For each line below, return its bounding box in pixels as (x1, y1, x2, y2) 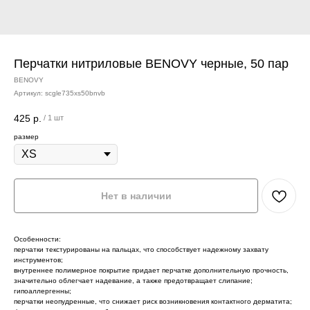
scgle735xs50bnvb (45, 89, 105, 97)
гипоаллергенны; (14, 286, 71, 295)
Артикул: (14, 89, 45, 97)
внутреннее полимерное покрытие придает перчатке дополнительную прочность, (14, 266, 289, 274)
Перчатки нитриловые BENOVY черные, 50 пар (14, 57, 289, 71)
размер (14, 132, 39, 140)
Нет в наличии (100, 190, 172, 201)
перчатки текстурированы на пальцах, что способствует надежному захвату (14, 245, 268, 253)
